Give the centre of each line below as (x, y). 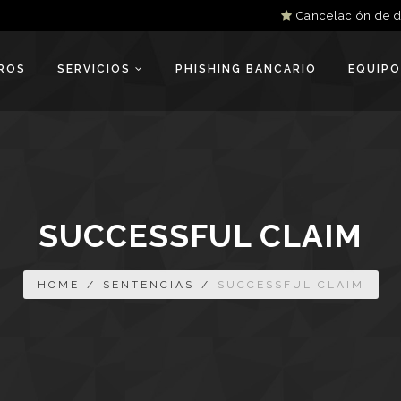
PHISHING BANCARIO (246, 69)
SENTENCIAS (148, 285)
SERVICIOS (96, 69)
